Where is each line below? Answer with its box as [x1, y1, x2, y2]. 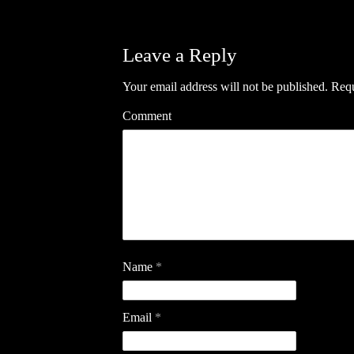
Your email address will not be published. [122, 80, 328, 94]
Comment [122, 109, 171, 123]
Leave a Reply [122, 44, 237, 66]
